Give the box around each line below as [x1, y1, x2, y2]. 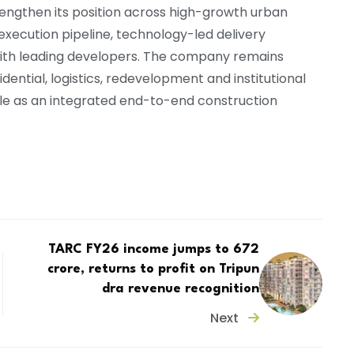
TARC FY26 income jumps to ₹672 [48, 242, 260, 256]
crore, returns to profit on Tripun [47, 262, 260, 276]
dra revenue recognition [102, 281, 260, 296]
